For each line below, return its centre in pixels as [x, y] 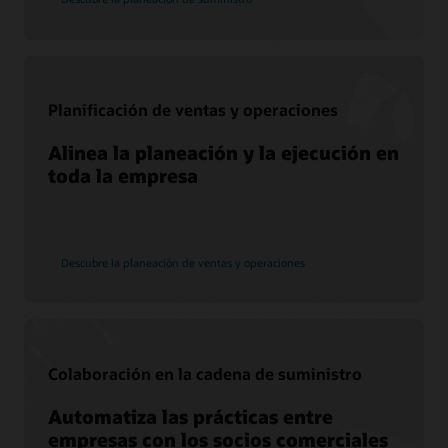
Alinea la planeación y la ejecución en [224, 153]
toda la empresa [123, 176]
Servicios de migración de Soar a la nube [188, 79]
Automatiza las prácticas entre [191, 417]
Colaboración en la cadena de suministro [205, 373]
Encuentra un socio [126, 132]
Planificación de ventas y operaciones [193, 109]
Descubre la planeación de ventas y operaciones [182, 262]
